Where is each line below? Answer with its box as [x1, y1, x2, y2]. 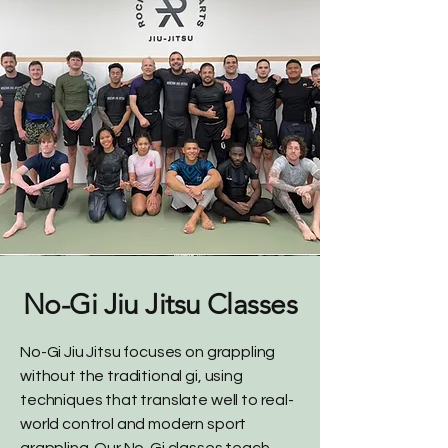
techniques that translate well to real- [20, 392, 294, 408]
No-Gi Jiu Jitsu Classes [22, 288, 298, 321]
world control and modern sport [20, 416, 247, 432]
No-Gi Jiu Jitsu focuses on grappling [20, 344, 276, 360]
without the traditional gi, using [20, 368, 243, 384]
